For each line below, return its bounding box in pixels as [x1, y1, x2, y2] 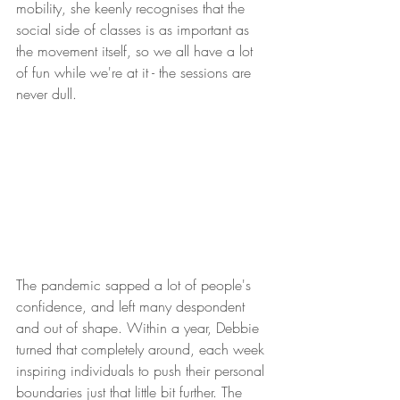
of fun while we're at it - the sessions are [16, 62, 255, 83]
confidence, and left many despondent [16, 296, 249, 316]
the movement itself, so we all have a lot [16, 41, 257, 62]
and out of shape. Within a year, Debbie [16, 317, 263, 337]
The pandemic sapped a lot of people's [16, 274, 255, 295]
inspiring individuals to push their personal [16, 360, 269, 380]
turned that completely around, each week [16, 338, 269, 359]
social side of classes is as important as [16, 20, 254, 40]
